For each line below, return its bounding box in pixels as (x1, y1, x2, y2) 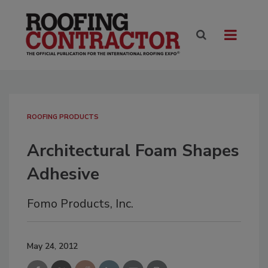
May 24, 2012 (27, 240, 78, 252)
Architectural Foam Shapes (27, 139, 239, 163)
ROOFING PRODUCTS (27, 112, 99, 122)
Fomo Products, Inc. (27, 196, 133, 212)
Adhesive (27, 163, 99, 186)
